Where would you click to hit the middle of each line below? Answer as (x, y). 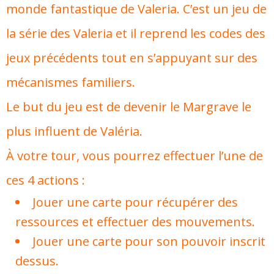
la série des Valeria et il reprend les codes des (136, 33)
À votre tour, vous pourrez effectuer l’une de (135, 156)
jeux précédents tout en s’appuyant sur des (132, 58)
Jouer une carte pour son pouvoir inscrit (149, 241)
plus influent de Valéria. (74, 131)
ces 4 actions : (46, 180)
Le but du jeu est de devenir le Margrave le (129, 107)
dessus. (37, 261)
